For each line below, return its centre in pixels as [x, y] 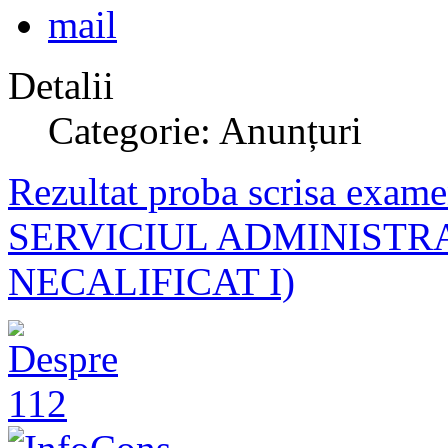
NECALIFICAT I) [151, 282]
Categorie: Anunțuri [205, 131]
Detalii [61, 86]
